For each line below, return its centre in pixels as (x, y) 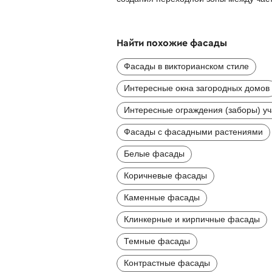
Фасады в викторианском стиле (186, 66)
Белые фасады (154, 153)
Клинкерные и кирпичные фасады (192, 219)
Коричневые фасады (165, 175)
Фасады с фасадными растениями (193, 131)
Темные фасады (157, 241)
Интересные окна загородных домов (197, 88)
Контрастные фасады (167, 263)
